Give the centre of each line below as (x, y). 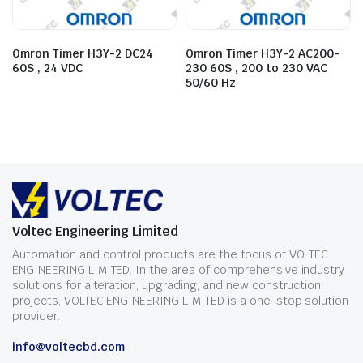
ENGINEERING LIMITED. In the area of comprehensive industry (179, 270)
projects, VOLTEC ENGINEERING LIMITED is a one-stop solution (181, 301)
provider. (36, 316)
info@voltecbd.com (68, 347)
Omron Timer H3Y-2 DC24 (83, 53)
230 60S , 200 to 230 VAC (256, 68)
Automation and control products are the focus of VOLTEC (171, 254)
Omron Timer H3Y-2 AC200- (263, 53)
